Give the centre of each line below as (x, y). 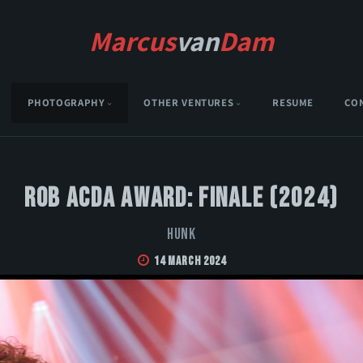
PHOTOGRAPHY (66, 103)
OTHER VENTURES (189, 103)
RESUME (293, 103)
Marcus (132, 41)
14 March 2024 (190, 262)
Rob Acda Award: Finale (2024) (181, 199)
